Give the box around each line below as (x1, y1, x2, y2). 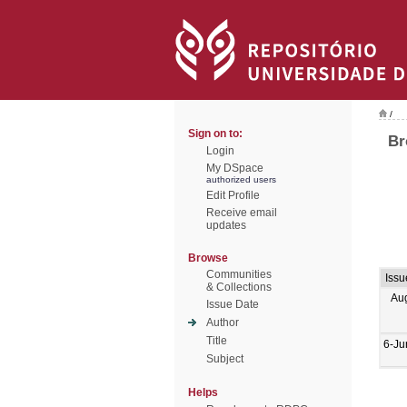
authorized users (206, 174, 276, 184)
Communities (206, 268, 272, 281)
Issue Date (206, 298, 259, 311)
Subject (206, 352, 243, 365)
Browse (188, 252, 228, 264)
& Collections (206, 281, 272, 293)
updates (206, 219, 246, 232)
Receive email (206, 206, 277, 219)
